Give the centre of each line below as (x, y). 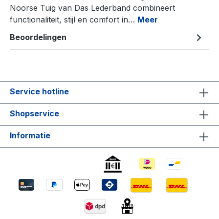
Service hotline (39, 91)
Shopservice (34, 113)
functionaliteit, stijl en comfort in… (74, 20)
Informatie (30, 135)
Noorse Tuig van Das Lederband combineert (92, 8)
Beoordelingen (38, 37)
